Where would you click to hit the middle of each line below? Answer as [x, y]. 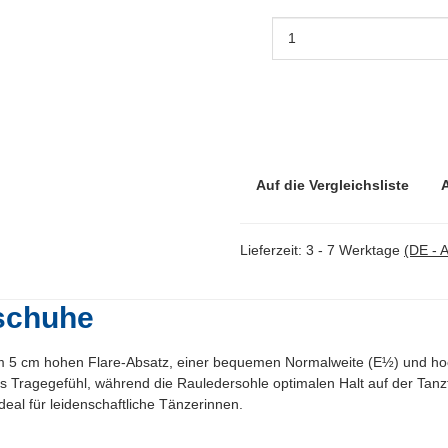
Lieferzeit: [273, 249]
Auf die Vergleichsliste [332, 184]
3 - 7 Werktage [355, 249]
